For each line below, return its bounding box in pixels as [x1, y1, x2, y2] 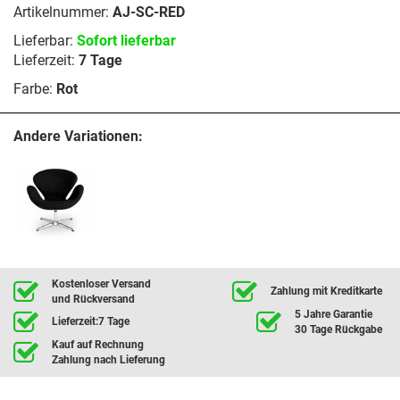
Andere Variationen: [13, 128, 143, 146]
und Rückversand [52, 292, 135, 305]
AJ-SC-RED [112, 4, 185, 21]
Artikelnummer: [13, 4, 112, 21]
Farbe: [13, 80, 56, 98]
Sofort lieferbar [77, 32, 176, 50]
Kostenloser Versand [52, 277, 151, 290]
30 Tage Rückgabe [295, 322, 382, 336]
